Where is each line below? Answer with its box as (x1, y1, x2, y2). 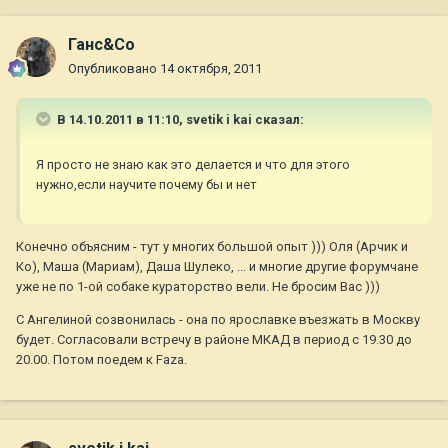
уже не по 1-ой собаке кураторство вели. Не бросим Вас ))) (16, 279, 380, 295)
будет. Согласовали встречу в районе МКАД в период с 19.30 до (16, 332, 412, 348)
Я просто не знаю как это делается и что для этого (36, 157, 350, 173)
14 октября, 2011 (160, 61, 262, 77)
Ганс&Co (68, 35, 135, 55)
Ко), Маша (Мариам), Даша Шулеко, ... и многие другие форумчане (16, 259, 418, 275)
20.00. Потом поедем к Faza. (16, 352, 187, 368)
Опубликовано (68, 61, 160, 77)
